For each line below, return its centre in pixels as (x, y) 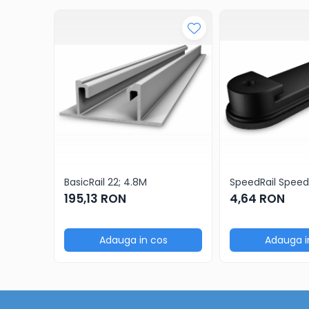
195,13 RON (95, 199)
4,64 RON (257, 199)
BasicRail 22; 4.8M (106, 182)
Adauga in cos (133, 240)
